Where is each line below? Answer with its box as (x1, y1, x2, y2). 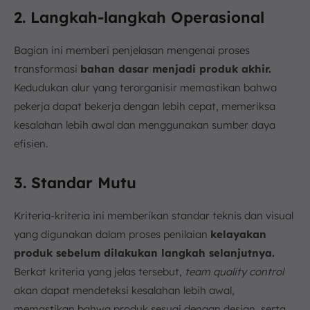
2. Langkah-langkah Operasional (14, 7, 264, 27)
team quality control (182, 264, 284, 278)
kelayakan (210, 227, 266, 241)
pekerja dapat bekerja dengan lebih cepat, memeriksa (14, 99, 275, 113)
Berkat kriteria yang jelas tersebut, (14, 264, 182, 278)
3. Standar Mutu (14, 172, 136, 192)
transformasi (14, 62, 80, 75)
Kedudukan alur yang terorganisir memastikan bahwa (14, 80, 277, 94)
